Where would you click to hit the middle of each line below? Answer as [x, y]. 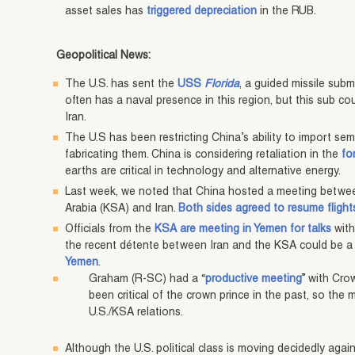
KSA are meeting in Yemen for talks [243, 230]
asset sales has [106, 12]
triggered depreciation [202, 12]
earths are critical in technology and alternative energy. [203, 172]
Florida [222, 85]
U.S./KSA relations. [136, 313]
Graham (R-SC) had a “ [147, 280]
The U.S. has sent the [122, 85]
